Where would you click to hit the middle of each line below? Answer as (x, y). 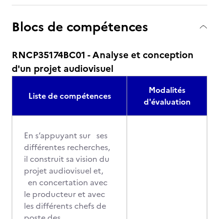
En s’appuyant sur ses (66, 135)
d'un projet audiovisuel (63, 69)
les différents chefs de (65, 206)
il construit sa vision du (67, 159)
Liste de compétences (69, 96)
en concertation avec (66, 182)
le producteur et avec (65, 194)
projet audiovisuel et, (64, 171)
